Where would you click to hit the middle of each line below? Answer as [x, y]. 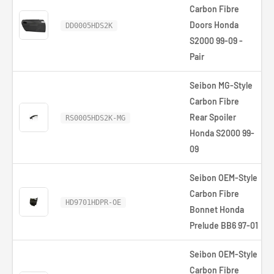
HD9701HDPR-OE [93, 202]
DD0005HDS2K [89, 26]
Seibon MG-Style [221, 85]
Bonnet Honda [217, 209]
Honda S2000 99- [222, 133]
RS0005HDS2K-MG [95, 118]
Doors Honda [214, 25]
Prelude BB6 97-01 [224, 225]
